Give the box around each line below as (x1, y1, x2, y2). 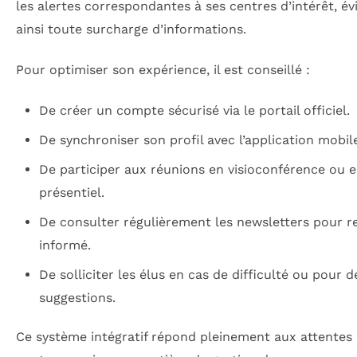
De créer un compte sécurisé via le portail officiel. (38, 103, 350, 119)
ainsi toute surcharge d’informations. (16, 21, 246, 37)
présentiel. (38, 185, 104, 201)
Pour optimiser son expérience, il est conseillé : (16, 62, 310, 77)
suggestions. (38, 290, 116, 306)
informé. (38, 237, 91, 253)
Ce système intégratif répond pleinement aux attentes (16, 328, 352, 344)
